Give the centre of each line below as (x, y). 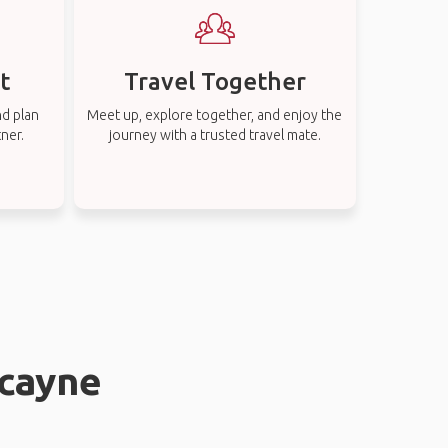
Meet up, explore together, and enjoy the (215, 115)
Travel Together (214, 81)
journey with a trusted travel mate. (214, 135)
